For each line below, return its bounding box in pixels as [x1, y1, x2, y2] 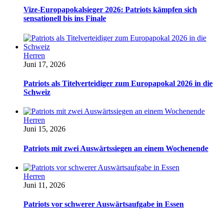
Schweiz [23, 88, 50, 97]
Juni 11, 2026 [23, 180, 65, 189]
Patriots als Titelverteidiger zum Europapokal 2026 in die [23, 79, 213, 88]
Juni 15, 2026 [23, 125, 66, 133]
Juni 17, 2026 [23, 60, 66, 68]
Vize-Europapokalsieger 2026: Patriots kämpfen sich [23, 5, 197, 14]
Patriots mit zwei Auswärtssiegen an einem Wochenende [23, 144, 208, 153]
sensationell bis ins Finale [23, 14, 106, 23]
